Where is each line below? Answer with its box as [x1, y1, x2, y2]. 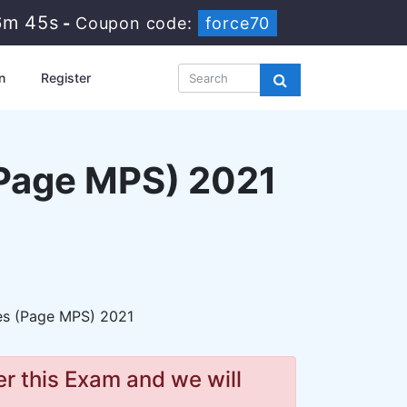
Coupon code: [75, 14, 198, 33]
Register [40, 70, 91, 85]
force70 [205, 14, 271, 33]
